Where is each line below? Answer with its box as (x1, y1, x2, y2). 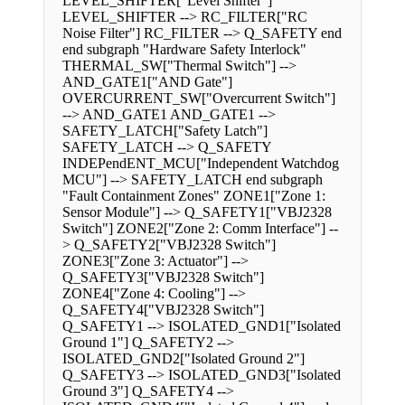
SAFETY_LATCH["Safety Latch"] (62, 123, 268, 139)
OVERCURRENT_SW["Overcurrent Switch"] (62, 90, 335, 107)
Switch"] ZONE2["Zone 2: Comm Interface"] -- (62, 221, 338, 237)
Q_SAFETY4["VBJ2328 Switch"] (62, 302, 264, 318)
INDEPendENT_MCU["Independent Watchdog (62, 155, 339, 172)
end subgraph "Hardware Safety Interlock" (62, 42, 306, 58)
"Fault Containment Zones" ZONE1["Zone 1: (62, 188, 325, 204)
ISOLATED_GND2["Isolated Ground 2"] (62, 351, 305, 367)
